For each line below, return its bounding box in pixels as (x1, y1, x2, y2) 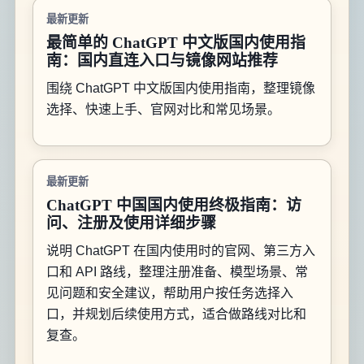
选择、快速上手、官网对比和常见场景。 (45, 102, 280, 116)
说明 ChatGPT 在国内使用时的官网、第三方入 (45, 244, 315, 258)
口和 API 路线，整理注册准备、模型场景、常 (45, 265, 308, 279)
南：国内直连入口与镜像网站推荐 (45, 51, 278, 69)
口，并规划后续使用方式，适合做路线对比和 (45, 307, 306, 322)
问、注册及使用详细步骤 (45, 214, 216, 232)
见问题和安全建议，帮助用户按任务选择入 (45, 286, 293, 301)
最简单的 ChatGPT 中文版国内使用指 (45, 33, 305, 51)
